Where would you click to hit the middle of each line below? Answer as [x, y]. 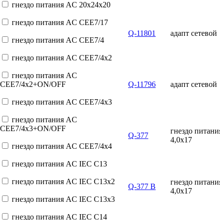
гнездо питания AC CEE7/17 [60, 22]
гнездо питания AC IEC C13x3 [63, 199]
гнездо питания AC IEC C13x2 [63, 181]
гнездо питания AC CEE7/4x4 [62, 146]
